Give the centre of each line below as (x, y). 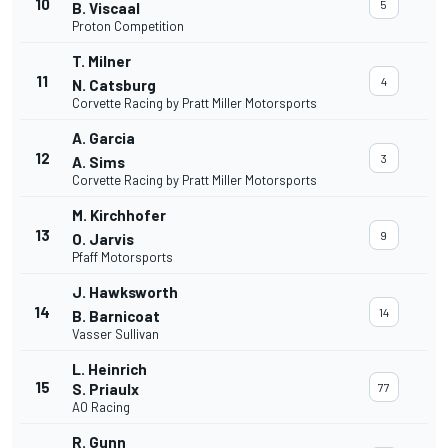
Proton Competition (128, 26)
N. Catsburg (114, 85)
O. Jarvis (103, 239)
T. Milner (101, 61)
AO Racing (101, 407)
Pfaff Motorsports (122, 257)
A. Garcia (103, 138)
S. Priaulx (105, 389)
